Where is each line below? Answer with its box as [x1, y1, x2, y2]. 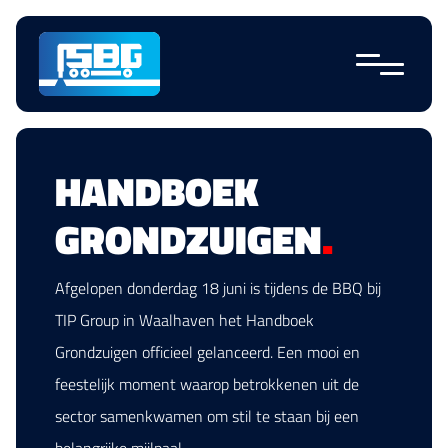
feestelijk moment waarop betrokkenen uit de [55, 372, 359, 396]
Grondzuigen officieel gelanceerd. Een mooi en [55, 340, 360, 364]
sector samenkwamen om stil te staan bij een [55, 404, 359, 428]
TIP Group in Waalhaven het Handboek [55, 308, 314, 332]
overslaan [23, 15, 88, 40]
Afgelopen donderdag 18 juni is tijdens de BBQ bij [55, 276, 381, 300]
